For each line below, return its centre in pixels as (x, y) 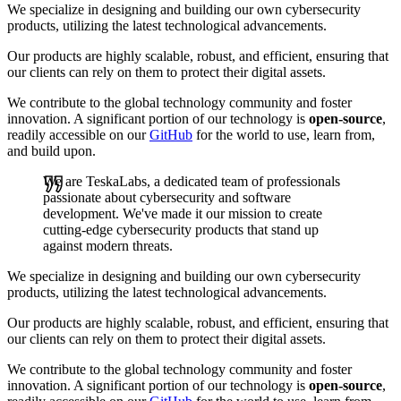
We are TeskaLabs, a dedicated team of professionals (192, 182)
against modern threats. (108, 246)
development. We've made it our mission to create (183, 214)
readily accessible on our (78, 135)
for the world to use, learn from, (284, 135)
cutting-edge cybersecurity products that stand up (181, 230)
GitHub (171, 135)
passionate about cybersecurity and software (167, 198)
